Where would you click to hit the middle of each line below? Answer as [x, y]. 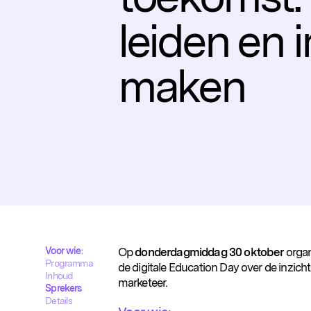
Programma [69, 263]
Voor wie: [64, 251]
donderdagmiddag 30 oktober [209, 252]
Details [59, 301]
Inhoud [59, 276]
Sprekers [64, 288]
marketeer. [143, 283]
